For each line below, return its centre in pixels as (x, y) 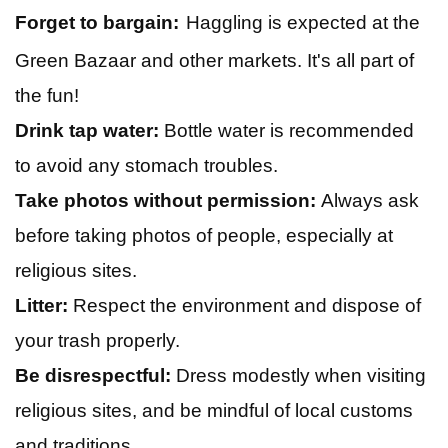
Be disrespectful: (93, 375)
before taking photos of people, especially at (204, 235)
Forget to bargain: (97, 22)
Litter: (41, 305)
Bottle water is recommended (286, 130)
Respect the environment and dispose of (244, 305)
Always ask (367, 200)
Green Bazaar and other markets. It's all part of (214, 60)
